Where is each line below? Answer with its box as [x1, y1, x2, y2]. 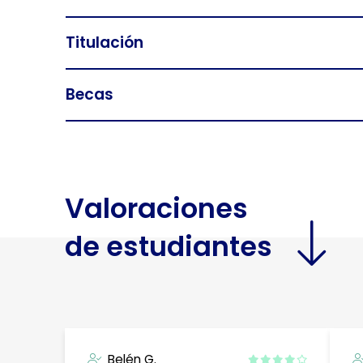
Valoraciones [65, 189, 249, 228]
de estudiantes [65, 227, 273, 266]
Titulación [65, 32, 143, 54]
